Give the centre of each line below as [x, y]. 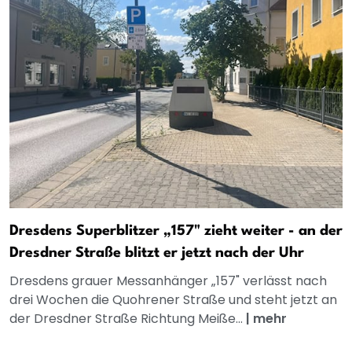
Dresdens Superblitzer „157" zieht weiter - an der [176, 231]
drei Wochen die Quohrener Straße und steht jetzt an [173, 299]
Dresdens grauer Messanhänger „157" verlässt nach [168, 280]
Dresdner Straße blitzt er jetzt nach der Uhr [157, 253]
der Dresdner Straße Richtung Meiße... [128, 318]
